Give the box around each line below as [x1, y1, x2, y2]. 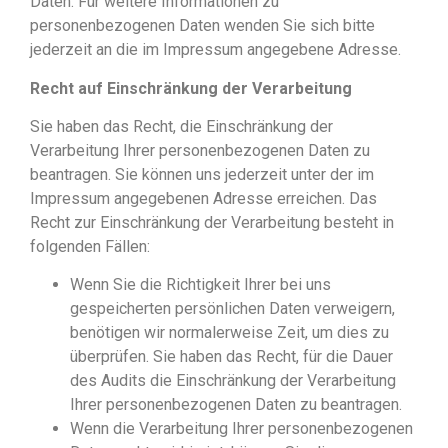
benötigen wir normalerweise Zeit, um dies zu [70, 323, 389, 343]
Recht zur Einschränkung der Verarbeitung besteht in [30, 213, 394, 233]
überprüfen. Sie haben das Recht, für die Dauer [70, 347, 393, 367]
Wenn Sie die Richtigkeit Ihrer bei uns [70, 275, 331, 295]
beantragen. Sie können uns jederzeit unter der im [30, 165, 374, 185]
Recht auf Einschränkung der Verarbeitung [30, 78, 352, 98]
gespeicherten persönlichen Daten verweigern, [70, 299, 395, 319]
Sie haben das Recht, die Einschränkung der [30, 117, 333, 137]
